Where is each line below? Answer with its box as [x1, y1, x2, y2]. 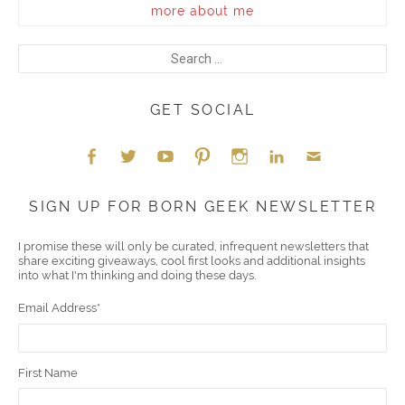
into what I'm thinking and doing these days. [18, 268, 256, 283]
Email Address [18, 301, 97, 316]
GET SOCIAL [149, 101, 256, 119]
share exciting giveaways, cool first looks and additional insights [18, 254, 365, 268]
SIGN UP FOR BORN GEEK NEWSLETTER [29, 198, 376, 216]
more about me [151, 4, 254, 19]
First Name [18, 365, 78, 380]
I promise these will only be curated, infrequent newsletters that [18, 240, 369, 254]
